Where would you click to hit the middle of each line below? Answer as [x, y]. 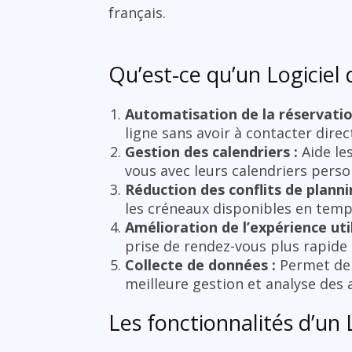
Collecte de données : [200, 265]
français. [137, 13]
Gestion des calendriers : [211, 152]
